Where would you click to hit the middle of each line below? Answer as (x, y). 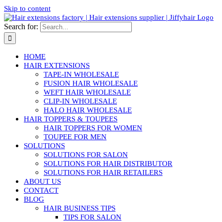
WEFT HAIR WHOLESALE (87, 92)
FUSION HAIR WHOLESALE (91, 83)
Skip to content (27, 8)
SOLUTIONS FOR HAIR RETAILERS (103, 172)
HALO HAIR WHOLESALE (88, 110)
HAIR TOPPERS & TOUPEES (71, 119)
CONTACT (41, 190)
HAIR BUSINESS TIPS (80, 208)
